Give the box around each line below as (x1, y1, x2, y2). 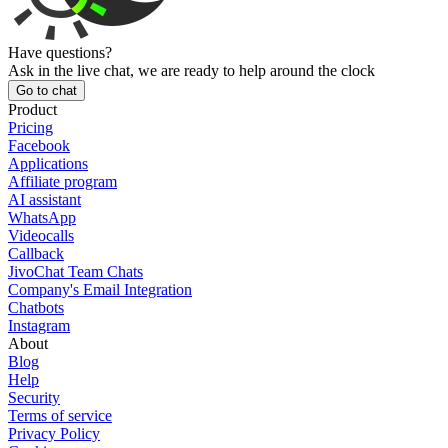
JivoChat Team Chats (8, 262, 143, 280)
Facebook (8, 136, 70, 154)
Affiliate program (8, 172, 117, 190)
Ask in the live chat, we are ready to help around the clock (8, 61, 375, 79)
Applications (8, 154, 88, 172)
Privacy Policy (8, 424, 100, 442)
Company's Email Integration (8, 280, 192, 298)
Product (8, 100, 57, 118)
